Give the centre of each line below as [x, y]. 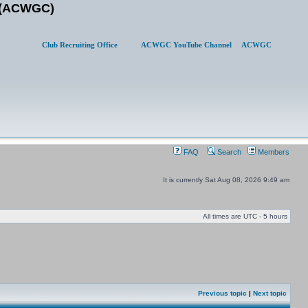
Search [228, 152]
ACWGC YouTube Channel [186, 45]
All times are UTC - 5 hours [245, 216]
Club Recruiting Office [80, 45]
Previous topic [222, 293]
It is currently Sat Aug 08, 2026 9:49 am [226, 180]
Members [273, 152]
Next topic [270, 293]
